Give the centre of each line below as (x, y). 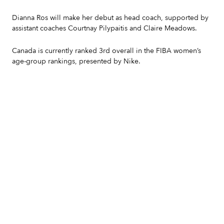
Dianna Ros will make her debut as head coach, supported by (110, 18)
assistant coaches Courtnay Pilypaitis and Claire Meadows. (104, 28)
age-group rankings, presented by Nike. (76, 61)
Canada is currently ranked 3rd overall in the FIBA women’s (106, 51)
